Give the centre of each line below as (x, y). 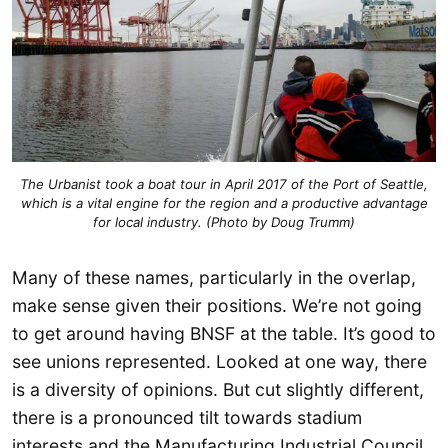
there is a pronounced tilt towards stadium (187, 417)
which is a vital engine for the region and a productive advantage (224, 202)
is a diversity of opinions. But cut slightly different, (218, 389)
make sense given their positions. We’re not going (217, 305)
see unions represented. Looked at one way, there (219, 361)
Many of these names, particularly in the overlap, (214, 277)
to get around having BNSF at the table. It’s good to (224, 333)
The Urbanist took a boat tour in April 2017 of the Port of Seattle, (224, 183)
